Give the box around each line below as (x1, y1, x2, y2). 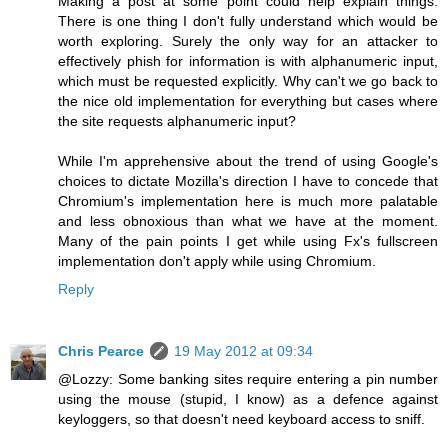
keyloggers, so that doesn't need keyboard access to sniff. (58, 410, 425, 427)
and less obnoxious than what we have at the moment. (58, 212, 438, 229)
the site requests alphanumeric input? (58, 112, 296, 129)
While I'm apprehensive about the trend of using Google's (58, 152, 438, 169)
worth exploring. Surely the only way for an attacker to (58, 32, 438, 49)
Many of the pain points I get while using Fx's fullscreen (58, 232, 438, 249)
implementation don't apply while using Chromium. (58, 252, 376, 269)
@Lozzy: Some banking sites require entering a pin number (58, 370, 438, 387)
